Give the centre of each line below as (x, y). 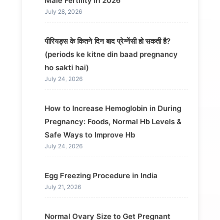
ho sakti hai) (67, 68)
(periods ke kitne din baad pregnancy (111, 55)
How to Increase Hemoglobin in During (113, 109)
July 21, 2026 (63, 187)
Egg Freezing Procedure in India (101, 176)
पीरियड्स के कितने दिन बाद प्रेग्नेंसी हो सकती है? (107, 41)
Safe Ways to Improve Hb (90, 135)
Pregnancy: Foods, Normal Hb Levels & (113, 122)
